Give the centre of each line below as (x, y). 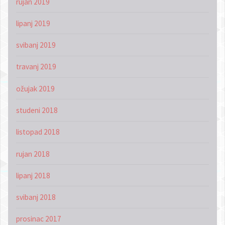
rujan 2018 (33, 154)
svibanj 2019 (36, 45)
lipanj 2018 (33, 175)
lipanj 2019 (33, 23)
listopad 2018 (38, 132)
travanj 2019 (36, 67)
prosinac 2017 (38, 219)
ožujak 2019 (35, 88)
